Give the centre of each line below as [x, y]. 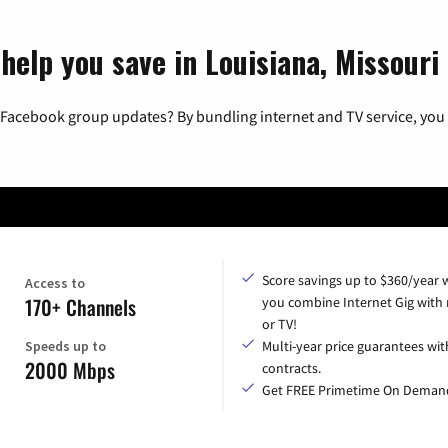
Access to [55, 283]
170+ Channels [81, 307]
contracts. [291, 368]
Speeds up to [66, 346]
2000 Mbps [70, 370]
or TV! [279, 324]
